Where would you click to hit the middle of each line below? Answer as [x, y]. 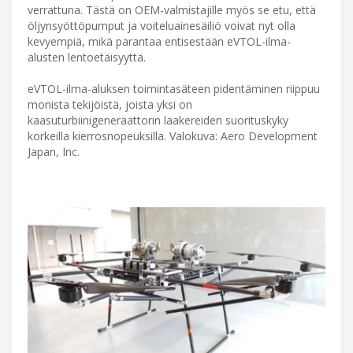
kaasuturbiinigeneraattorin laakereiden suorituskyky [158, 120]
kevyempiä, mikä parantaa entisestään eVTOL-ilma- [159, 41]
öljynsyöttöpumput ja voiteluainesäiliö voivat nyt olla [162, 25]
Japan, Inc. [54, 151]
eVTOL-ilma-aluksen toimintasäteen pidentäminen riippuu [174, 88]
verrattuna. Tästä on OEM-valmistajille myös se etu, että [172, 9]
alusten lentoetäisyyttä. [87, 57]
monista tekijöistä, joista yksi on [110, 104]
